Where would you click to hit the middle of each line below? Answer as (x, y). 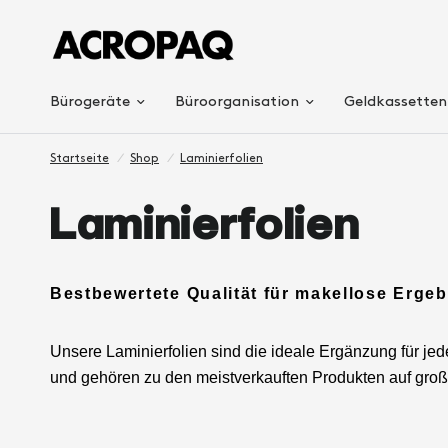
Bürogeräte (90, 102)
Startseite (79, 158)
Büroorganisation (237, 102)
